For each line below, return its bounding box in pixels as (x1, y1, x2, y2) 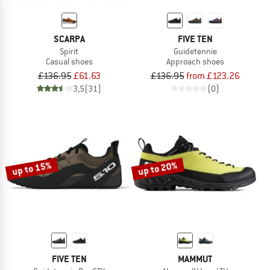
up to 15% (11, 159, 53, 178)
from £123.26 (186, 70, 240, 83)
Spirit (60, 45, 78, 57)
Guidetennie (173, 45, 217, 57)
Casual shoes (45, 55, 93, 67)
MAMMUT (178, 253, 212, 266)
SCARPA (53, 32, 85, 45)
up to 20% (137, 159, 179, 178)
